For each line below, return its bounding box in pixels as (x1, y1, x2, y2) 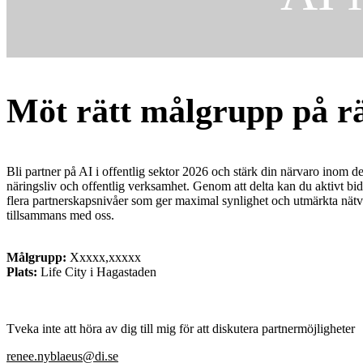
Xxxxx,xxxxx (66, 250, 141, 264)
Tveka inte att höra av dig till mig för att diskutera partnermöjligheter (6, 321, 355, 335)
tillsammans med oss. (6, 207, 114, 222)
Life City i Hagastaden (37, 264, 156, 279)
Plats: (6, 264, 37, 279)
